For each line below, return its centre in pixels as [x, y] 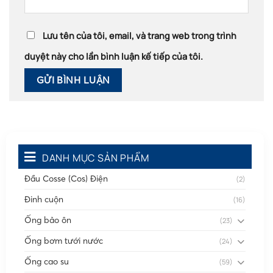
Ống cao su [47, 262]
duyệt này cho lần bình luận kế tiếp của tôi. [114, 56]
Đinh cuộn [44, 200]
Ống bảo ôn [48, 220]
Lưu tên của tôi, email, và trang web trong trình [140, 35]
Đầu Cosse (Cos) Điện [66, 179]
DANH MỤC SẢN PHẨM [95, 158]
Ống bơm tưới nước [64, 241]
